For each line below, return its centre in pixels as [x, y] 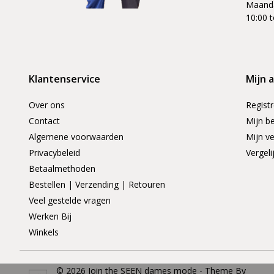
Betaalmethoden [62, 169]
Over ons [47, 105]
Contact [44, 121]
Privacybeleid [54, 153]
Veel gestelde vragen [70, 201]
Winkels [44, 232]
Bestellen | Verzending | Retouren [97, 185]
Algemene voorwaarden [76, 137]
